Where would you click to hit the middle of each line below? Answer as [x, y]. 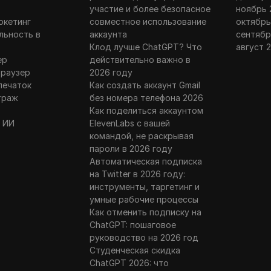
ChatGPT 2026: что [129, 263]
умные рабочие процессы [144, 200]
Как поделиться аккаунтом [146, 111]
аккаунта [108, 34]
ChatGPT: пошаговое [132, 225]
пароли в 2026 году [131, 149]
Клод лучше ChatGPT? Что [145, 47]
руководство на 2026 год [144, 238]
